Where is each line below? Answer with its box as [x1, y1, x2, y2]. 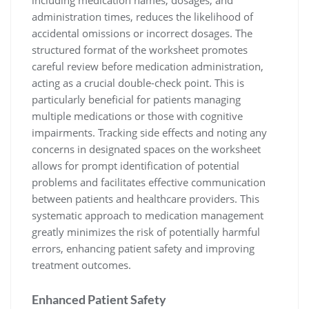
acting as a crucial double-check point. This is [32, 76, 244, 90]
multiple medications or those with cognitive [32, 109, 243, 123]
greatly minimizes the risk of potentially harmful [32, 225, 260, 239]
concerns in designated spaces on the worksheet [32, 142, 261, 156]
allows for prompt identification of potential [32, 159, 239, 172]
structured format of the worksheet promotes [32, 43, 248, 57]
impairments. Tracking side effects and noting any [32, 126, 267, 139]
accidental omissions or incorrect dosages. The [32, 26, 252, 40]
